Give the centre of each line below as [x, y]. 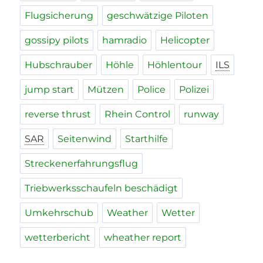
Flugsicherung [59, 16]
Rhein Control [138, 114]
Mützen [106, 90]
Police [152, 90]
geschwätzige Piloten [158, 16]
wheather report [143, 238]
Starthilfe [147, 139]
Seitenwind [85, 139]
